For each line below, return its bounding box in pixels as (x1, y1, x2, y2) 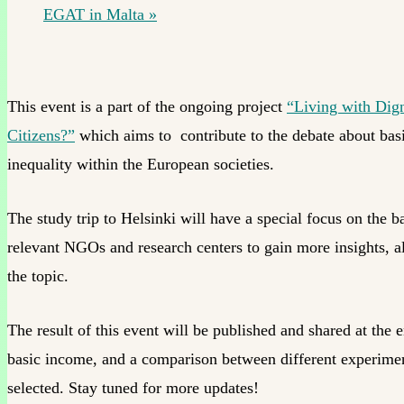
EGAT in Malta (43, 5, 149, 23)
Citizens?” (7, 125, 75, 144)
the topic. (7, 266, 69, 285)
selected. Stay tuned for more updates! (7, 378, 259, 397)
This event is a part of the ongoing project (7, 96, 287, 115)
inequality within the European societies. (7, 154, 274, 173)
